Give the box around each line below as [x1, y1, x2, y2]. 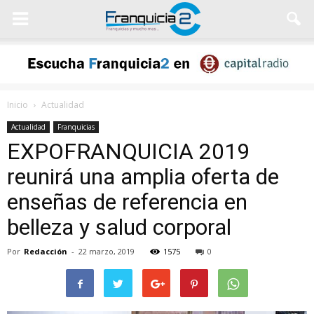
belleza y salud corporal [7, 214, 231, 240]
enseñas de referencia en [7, 189, 247, 215]
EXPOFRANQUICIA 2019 [7, 138, 250, 165]
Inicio [7, 99, 28, 111]
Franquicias [57, 122, 95, 132]
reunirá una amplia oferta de [7, 163, 279, 190]
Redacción [24, 246, 67, 257]
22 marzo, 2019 [78, 246, 135, 257]
